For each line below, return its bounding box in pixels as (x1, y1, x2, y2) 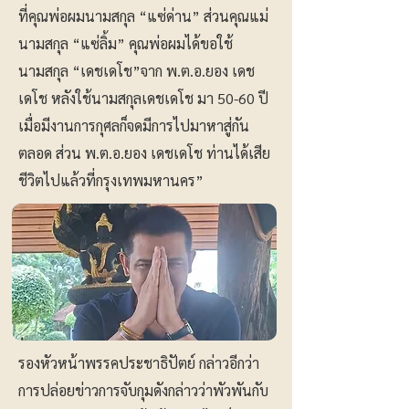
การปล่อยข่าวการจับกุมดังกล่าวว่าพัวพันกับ (18, 381, 268, 400)
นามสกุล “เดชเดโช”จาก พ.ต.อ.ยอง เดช (18, 61, 255, 80)
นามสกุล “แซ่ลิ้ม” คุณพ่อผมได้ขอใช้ (18, 34, 233, 53)
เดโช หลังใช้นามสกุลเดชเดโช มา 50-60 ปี (18, 89, 268, 108)
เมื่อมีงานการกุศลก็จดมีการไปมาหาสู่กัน (18, 116, 249, 135)
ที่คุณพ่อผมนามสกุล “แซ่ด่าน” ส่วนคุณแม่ (18, 6, 268, 26)
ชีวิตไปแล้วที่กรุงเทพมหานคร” (18, 171, 204, 190)
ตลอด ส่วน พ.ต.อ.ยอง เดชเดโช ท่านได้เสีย (18, 143, 270, 163)
